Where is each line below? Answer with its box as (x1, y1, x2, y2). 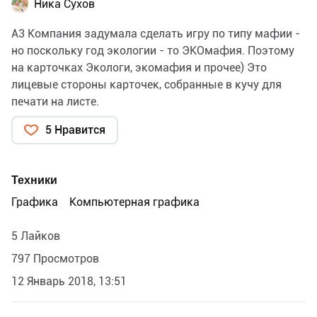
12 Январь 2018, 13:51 (11, 274, 127, 288)
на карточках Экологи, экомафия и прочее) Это (11, 60, 267, 74)
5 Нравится (45, 122, 105, 137)
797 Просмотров (11, 251, 99, 265)
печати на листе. (11, 94, 99, 108)
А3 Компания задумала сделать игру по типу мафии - (11, 26, 300, 40)
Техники (11, 173, 57, 187)
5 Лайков (11, 229, 60, 243)
